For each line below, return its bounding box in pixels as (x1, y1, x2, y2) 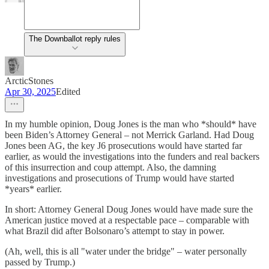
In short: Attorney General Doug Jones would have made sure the (5, 204, 253, 214)
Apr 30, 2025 (5, 86, 56, 97)
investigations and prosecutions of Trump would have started (5, 172, 234, 183)
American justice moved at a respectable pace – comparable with (5, 214, 249, 225)
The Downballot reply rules (29, 34, 121, 43)
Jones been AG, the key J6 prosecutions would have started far (5, 140, 242, 151)
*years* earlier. (5, 183, 62, 194)
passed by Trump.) (5, 256, 75, 267)
